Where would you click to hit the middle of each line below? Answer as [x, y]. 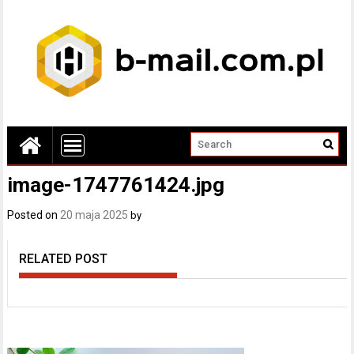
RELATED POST [64, 259]
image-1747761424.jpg [116, 185]
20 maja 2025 [94, 215]
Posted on [34, 215]
